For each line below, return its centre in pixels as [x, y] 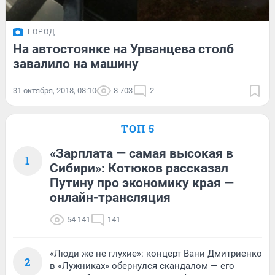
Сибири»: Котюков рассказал [139, 168]
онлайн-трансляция [110, 197]
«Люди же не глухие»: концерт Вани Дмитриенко [156, 253]
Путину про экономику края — [142, 183]
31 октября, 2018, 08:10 [55, 90]
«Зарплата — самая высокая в [141, 153]
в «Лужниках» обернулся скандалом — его [142, 265]
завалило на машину [76, 64]
